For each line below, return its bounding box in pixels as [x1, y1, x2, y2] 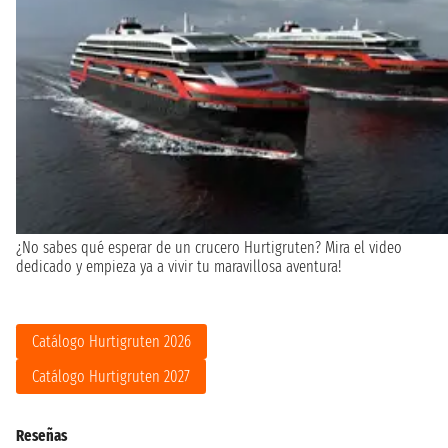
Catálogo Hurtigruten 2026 [32, 332, 191, 352]
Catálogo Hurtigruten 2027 [32, 367, 190, 387]
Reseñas [16, 426, 67, 446]
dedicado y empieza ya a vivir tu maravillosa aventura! [16, 257, 341, 277]
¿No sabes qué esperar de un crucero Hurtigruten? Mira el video [16, 238, 402, 258]
